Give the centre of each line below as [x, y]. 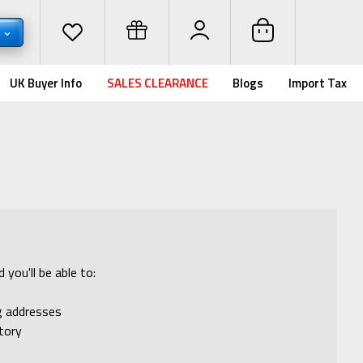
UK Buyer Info [46, 83]
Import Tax [318, 83]
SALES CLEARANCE [157, 83]
